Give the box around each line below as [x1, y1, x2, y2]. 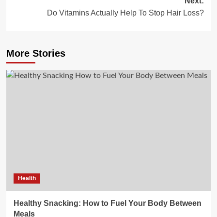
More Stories [6, 47, 65, 59]
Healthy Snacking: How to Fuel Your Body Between [13, 199, 201, 207]
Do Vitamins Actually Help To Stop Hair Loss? [46, 8, 204, 17]
